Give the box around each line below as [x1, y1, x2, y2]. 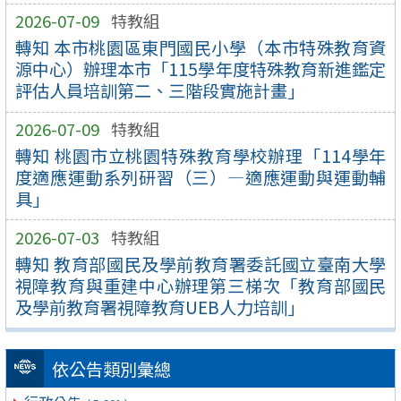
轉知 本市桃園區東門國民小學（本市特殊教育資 [14, 35, 387, 61]
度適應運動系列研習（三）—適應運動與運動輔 [14, 164, 387, 190]
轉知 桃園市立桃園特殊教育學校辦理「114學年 [14, 142, 387, 168]
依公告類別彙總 [51, 356, 171, 382]
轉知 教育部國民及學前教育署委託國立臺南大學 [14, 251, 387, 277]
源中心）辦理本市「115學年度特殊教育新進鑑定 [14, 56, 387, 82]
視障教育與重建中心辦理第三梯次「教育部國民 [14, 272, 387, 298]
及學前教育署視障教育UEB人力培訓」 [14, 294, 304, 320]
